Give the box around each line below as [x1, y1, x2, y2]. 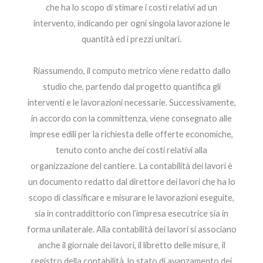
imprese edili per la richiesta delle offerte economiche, [30, 129, 233, 139]
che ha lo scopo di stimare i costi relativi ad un [46, 2, 217, 12]
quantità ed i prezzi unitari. [82, 33, 181, 44]
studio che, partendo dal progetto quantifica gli [42, 81, 221, 92]
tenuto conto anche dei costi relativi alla [56, 144, 207, 155]
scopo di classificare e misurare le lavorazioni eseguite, [29, 192, 234, 203]
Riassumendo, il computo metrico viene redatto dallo [32, 65, 231, 76]
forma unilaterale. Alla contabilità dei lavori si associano [26, 224, 237, 234]
